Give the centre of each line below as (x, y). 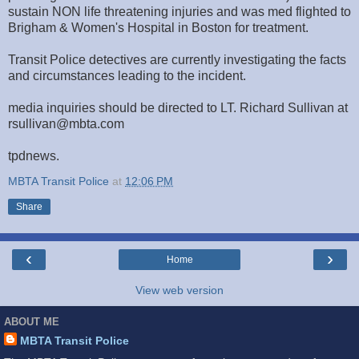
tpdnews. (34, 156)
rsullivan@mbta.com (66, 124)
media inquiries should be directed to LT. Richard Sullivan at (178, 108)
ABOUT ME (32, 321)
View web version (179, 290)
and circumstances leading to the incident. (127, 76)
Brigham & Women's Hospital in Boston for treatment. (158, 28)
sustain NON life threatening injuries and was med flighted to (179, 12)
